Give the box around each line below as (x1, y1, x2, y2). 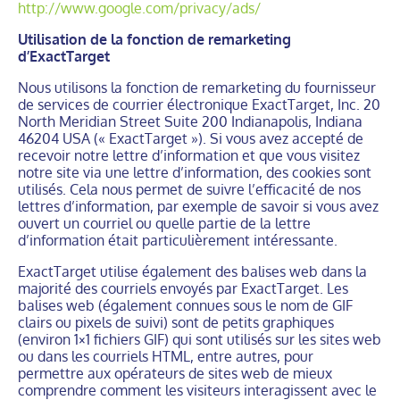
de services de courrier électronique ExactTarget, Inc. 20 (18, 96, 380, 113)
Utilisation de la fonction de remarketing (18, 30, 291, 48)
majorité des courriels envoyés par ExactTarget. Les (18, 279, 348, 297)
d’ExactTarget (18, 47, 110, 65)
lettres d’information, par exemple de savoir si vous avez (18, 197, 379, 215)
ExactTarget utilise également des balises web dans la (18, 262, 367, 280)
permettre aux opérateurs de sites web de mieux (18, 364, 332, 382)
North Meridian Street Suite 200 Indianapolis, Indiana (18, 112, 362, 130)
